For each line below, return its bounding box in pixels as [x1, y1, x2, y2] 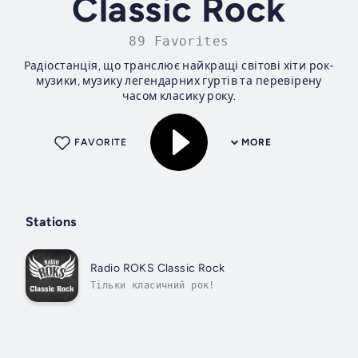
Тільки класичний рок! [90, 279, 215, 291]
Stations [26, 214, 77, 230]
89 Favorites [129, 34, 229, 50]
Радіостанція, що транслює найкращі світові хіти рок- [23, 59, 335, 74]
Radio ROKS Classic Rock [90, 261, 225, 275]
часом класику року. [121, 89, 237, 104]
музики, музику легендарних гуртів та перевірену [36, 74, 322, 89]
